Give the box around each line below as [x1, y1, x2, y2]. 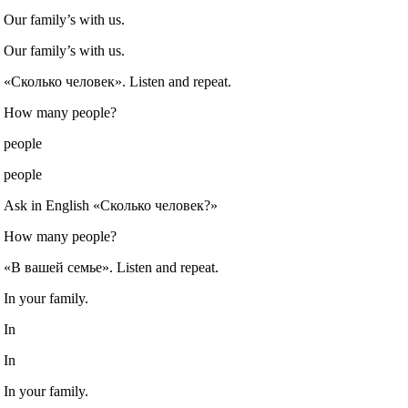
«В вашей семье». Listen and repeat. [4, 260, 219, 276]
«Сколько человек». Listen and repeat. [4, 74, 232, 90]
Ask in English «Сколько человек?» [4, 198, 219, 214]
